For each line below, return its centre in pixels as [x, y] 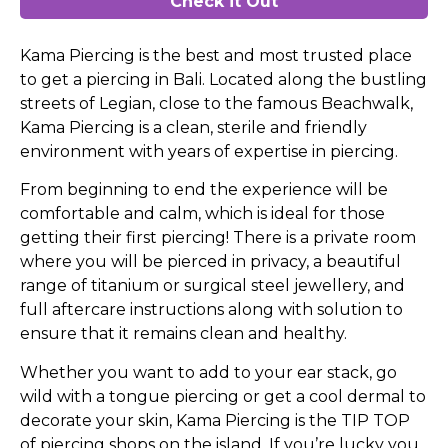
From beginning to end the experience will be [204, 190]
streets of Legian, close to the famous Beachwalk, [216, 103]
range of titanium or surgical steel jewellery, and [212, 286]
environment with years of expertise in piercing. [209, 151]
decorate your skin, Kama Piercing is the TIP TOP [215, 420]
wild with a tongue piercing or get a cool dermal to [223, 396]
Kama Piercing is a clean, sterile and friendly [193, 127]
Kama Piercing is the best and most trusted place [216, 55]
